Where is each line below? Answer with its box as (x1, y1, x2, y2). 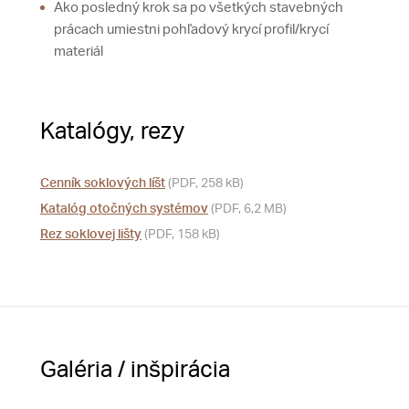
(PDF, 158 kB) (142, 227, 220, 241)
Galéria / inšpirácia (40, 358, 230, 382)
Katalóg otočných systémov (40, 202, 208, 215)
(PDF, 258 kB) (165, 176, 244, 190)
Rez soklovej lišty (40, 227, 142, 241)
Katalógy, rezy (40, 120, 184, 143)
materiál (54, 44, 103, 58)
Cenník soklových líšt (40, 176, 165, 190)
